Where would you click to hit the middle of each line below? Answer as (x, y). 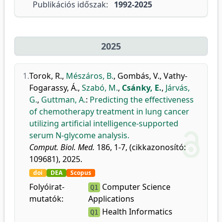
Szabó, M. (100, 88)
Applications (111, 199)
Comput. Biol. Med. (62, 147)
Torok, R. (46, 76)
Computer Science (136, 187)
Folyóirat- (47, 187)
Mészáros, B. (90, 76)
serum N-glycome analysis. (79, 135)
